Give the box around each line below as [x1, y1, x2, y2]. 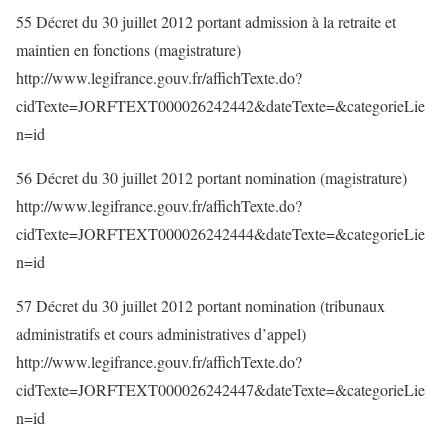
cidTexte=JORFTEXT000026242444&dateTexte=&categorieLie [16, 223, 425, 244]
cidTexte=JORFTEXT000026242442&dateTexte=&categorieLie [16, 95, 425, 116]
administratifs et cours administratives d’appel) [16, 323, 306, 344]
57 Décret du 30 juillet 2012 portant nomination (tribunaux [16, 295, 385, 316]
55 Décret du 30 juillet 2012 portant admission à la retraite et [16, 11, 396, 32]
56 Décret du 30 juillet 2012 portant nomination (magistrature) [16, 167, 407, 188]
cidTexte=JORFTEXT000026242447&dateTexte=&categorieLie [16, 379, 425, 400]
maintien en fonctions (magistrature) [16, 39, 241, 60]
